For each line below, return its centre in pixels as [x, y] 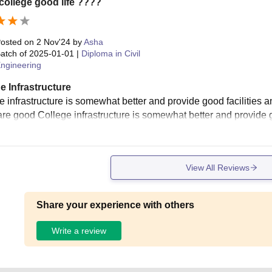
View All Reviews [217, 167]
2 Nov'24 [53, 42]
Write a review [79, 230]
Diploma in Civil [110, 54]
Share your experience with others [116, 205]
